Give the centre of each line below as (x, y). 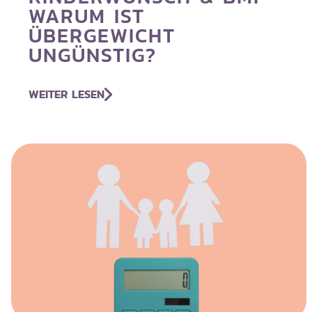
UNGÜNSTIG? (92, 55)
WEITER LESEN (66, 94)
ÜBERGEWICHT (102, 36)
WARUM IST (86, 16)
